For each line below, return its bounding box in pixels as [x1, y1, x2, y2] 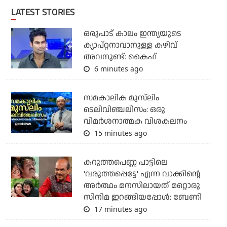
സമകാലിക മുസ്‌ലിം [83, 92, 159, 104]
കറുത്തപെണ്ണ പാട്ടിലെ [83, 156, 168, 168]
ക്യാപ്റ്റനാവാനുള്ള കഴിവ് [83, 39, 177, 51]
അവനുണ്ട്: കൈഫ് [83, 51, 157, 63]
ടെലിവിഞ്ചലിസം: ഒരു [83, 103, 165, 116]
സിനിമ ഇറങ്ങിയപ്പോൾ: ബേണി [83, 191, 202, 203]
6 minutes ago [92, 63, 143, 73]
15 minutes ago [92, 128, 147, 138]
